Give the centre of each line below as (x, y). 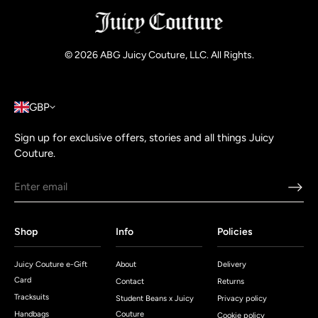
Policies (235, 232)
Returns (230, 281)
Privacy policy (242, 298)
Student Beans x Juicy (154, 298)
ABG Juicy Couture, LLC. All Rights (176, 55)
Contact (130, 281)
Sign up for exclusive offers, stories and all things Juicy (144, 138)
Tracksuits (32, 297)
